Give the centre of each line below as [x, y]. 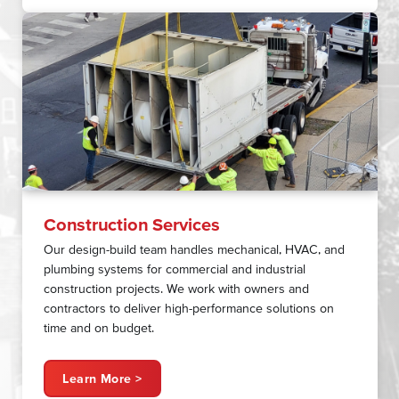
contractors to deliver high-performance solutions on [189, 308]
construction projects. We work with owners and [176, 288]
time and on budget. [99, 327]
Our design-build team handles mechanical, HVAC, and [194, 249]
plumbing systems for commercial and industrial [175, 269]
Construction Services [132, 224]
